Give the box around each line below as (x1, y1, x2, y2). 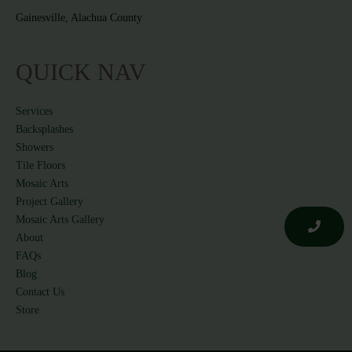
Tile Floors (16, 159, 65, 172)
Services (16, 105, 53, 118)
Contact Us (16, 286, 64, 299)
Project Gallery (16, 196, 83, 208)
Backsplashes (16, 123, 73, 136)
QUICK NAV (16, 59, 146, 86)
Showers (16, 141, 53, 154)
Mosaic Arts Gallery (16, 214, 104, 226)
